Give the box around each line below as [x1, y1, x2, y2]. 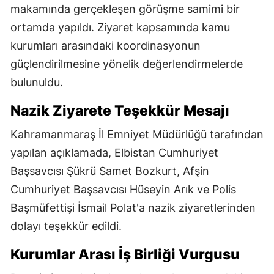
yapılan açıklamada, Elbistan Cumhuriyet [10, 146, 218, 159]
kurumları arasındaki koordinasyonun [10, 39, 201, 52]
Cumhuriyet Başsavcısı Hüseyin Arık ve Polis [10, 182, 236, 196]
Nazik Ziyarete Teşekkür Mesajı [10, 102, 229, 119]
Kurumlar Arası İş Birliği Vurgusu [10, 245, 240, 263]
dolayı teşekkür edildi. [10, 219, 122, 232]
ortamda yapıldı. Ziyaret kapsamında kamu [10, 20, 230, 34]
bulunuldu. [10, 75, 63, 89]
